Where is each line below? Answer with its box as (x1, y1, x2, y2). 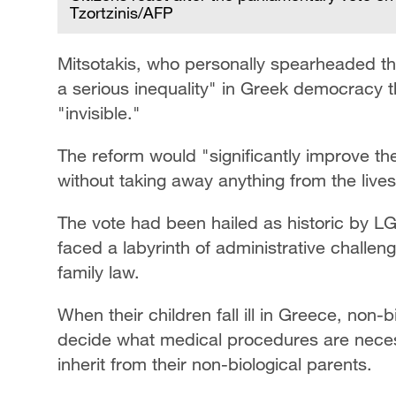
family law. (57, 262, 140, 283)
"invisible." (57, 103, 141, 124)
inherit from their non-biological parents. (57, 354, 372, 375)
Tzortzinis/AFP (70, 3, 173, 23)
